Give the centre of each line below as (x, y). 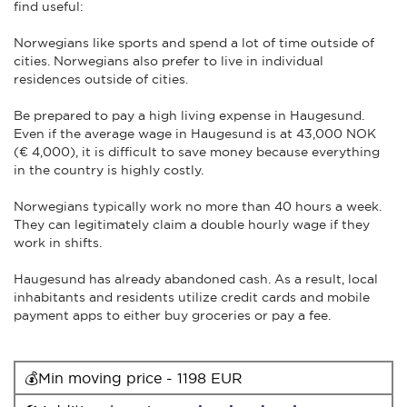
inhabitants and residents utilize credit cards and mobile (192, 297)
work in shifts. (58, 242)
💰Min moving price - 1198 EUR (134, 377)
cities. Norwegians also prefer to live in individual (169, 60)
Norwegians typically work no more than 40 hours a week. (198, 206)
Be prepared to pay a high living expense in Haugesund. (189, 115)
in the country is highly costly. (109, 169)
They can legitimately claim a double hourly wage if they (192, 224)
